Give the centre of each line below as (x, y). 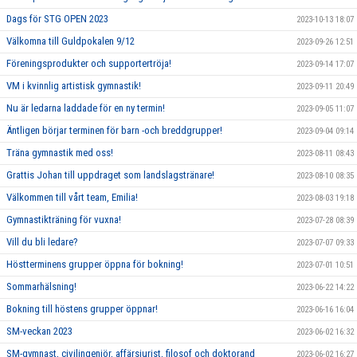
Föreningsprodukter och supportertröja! (89, 64)
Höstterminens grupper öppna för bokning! (95, 265)
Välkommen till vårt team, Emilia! (72, 198)
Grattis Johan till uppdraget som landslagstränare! (110, 175)
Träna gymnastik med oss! (60, 153)
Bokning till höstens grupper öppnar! (82, 309)
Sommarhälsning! (41, 287)
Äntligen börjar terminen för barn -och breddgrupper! (114, 131)
